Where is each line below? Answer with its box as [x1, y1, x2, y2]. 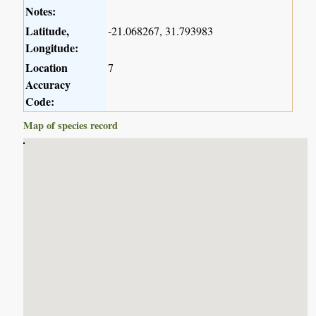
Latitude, [25, 23, 70, 39]
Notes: [25, 3, 56, 20]
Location [25, 59, 68, 76]
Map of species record [23, 118, 119, 133]
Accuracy [25, 76, 71, 93]
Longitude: [25, 39, 79, 56]
